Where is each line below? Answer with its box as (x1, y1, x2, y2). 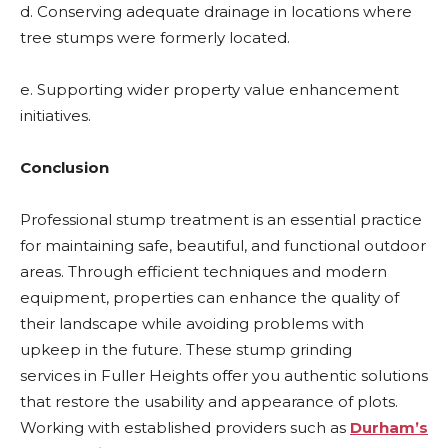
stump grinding (236, 340, 352, 359)
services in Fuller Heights (20, 366, 208, 385)
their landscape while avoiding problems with (20, 314, 364, 333)
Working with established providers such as (20, 418, 346, 437)
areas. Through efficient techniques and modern (20, 262, 387, 281)
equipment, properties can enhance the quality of (20, 288, 399, 307)
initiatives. (20, 106, 91, 125)
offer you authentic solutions (212, 366, 428, 385)
